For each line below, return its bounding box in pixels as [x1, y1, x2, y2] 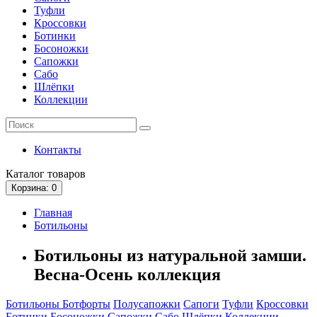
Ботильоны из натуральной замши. [34, 246, 306, 265]
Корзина [11, 182, 46, 193]
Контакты [34, 143, 81, 156]
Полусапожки [113, 298, 180, 311]
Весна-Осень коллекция [34, 265, 221, 284]
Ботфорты [62, 298, 110, 311]
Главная [34, 206, 72, 219]
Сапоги [183, 298, 219, 311]
